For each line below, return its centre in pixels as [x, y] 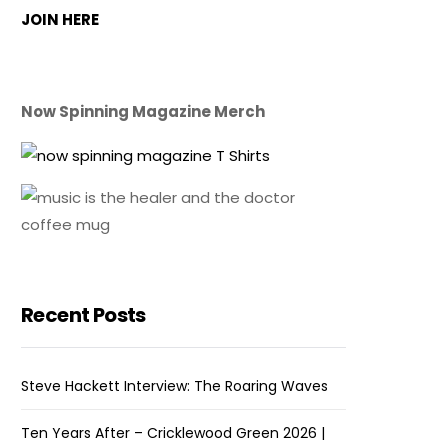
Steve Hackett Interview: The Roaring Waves [175, 385]
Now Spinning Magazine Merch [143, 112]
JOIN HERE [60, 20]
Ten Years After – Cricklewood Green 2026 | [173, 432]
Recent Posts [83, 314]
